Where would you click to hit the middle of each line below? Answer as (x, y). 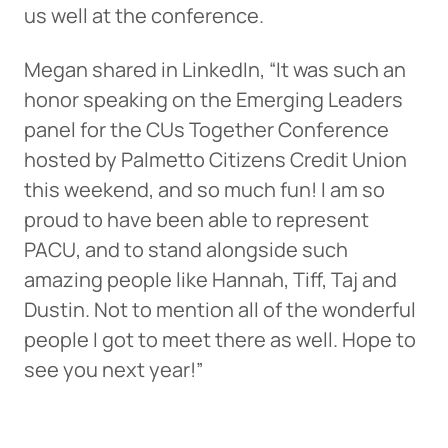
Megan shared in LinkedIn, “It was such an (215, 70)
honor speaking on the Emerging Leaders (213, 100)
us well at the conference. (144, 16)
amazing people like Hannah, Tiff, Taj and (210, 280)
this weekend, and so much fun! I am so (204, 190)
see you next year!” (113, 370)
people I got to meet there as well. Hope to (220, 340)
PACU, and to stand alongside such (186, 250)
